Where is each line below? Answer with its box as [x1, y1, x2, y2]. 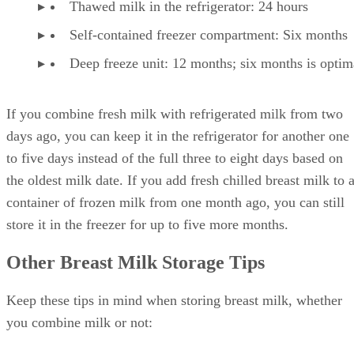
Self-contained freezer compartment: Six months [70, 27, 348, 43]
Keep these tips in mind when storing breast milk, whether [6, 292, 342, 308]
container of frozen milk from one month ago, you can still [6, 194, 345, 210]
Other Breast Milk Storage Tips [6, 251, 265, 273]
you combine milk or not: [6, 314, 153, 330]
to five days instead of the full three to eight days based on [6, 150, 343, 166]
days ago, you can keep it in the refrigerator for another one [6, 128, 349, 144]
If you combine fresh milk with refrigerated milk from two [6, 106, 343, 122]
